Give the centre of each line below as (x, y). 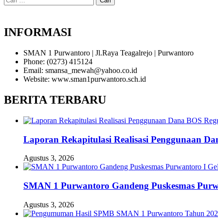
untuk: (13, 8)
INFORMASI (38, 32)
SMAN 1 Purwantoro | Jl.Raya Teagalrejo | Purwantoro (109, 53)
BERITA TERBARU (55, 100)
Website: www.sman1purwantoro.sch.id (85, 79)
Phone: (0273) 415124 (58, 62)
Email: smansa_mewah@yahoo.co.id (80, 71)
